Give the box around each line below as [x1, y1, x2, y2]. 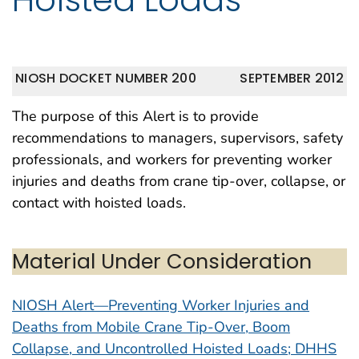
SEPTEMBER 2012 [240, 68, 344, 87]
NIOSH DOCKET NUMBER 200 [15, 68, 196, 87]
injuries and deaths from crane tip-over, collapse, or [12, 171, 345, 192]
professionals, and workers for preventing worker [12, 150, 332, 170]
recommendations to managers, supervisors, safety [12, 128, 343, 148]
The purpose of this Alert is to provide [12, 107, 259, 127]
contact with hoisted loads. [12, 193, 186, 213]
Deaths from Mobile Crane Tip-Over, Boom [12, 317, 290, 337]
